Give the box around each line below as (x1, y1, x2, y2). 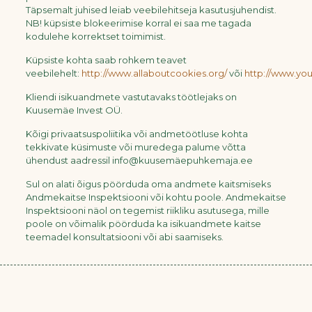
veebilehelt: (25, 68, 81, 79)
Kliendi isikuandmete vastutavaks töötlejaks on (25, 91, 237, 102)
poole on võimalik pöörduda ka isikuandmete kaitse (25, 218, 261, 229)
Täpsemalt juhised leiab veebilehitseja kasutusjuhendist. (25, 4, 276, 15)
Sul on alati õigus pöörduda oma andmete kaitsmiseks (25, 178, 271, 189)
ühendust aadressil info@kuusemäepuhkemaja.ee (25, 155, 253, 166)
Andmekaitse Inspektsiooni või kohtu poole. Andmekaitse (25, 192, 286, 203)
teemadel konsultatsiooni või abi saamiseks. (25, 231, 224, 242)
